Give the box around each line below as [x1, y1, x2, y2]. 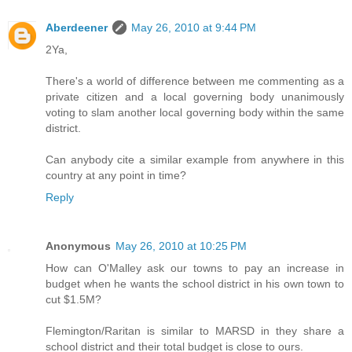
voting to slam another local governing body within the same [46, 105, 344, 119]
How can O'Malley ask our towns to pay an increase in [46, 261, 344, 274]
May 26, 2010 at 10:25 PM [115, 239, 247, 252]
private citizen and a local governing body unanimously [46, 90, 344, 103]
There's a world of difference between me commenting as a [46, 74, 344, 87]
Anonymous [46, 239, 111, 252]
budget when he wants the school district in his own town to [46, 277, 344, 290]
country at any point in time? [46, 168, 186, 181]
